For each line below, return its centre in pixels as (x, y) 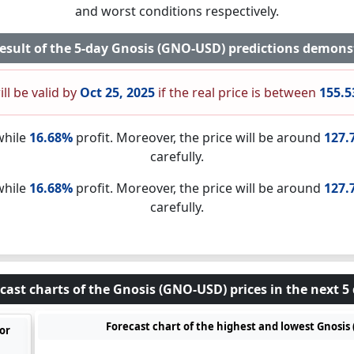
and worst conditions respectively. (177, 11)
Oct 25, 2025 (117, 92)
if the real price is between (237, 92)
